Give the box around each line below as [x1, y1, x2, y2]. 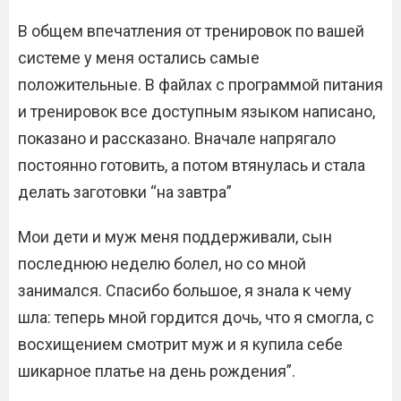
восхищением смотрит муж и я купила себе [18, 335, 343, 354]
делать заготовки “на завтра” [18, 183, 232, 201]
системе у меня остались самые [18, 48, 260, 67]
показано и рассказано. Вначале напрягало [18, 129, 336, 148]
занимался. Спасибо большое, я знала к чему [18, 281, 352, 300]
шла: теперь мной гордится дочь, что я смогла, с [18, 308, 374, 327]
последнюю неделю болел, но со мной [18, 254, 306, 273]
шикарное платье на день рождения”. [18, 362, 295, 380]
